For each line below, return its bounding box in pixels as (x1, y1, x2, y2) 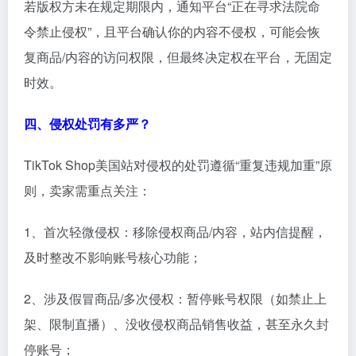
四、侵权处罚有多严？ (24, 114, 151, 133)
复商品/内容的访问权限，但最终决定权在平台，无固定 (24, 47, 332, 66)
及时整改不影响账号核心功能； (24, 247, 202, 266)
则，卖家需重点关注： (24, 180, 151, 199)
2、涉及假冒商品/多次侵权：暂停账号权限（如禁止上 (24, 288, 327, 308)
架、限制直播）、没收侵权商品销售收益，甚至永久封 (24, 314, 329, 333)
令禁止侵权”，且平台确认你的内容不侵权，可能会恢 (24, 21, 320, 41)
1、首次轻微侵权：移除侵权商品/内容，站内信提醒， (24, 222, 327, 241)
